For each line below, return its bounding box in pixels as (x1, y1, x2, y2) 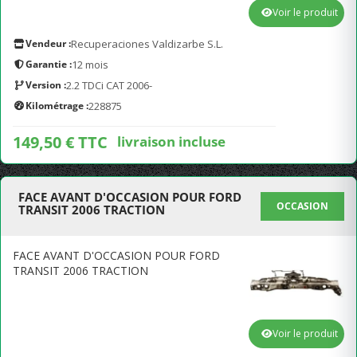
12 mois (72, 57, 108, 72)
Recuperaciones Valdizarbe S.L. (71, 37, 223, 51)
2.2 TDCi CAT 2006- (66, 78, 152, 92)
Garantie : (25, 57, 72, 71)
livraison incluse (117, 131, 226, 151)
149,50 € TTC (13, 131, 108, 153)
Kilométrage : (25, 99, 88, 112)
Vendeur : (25, 37, 71, 50)
